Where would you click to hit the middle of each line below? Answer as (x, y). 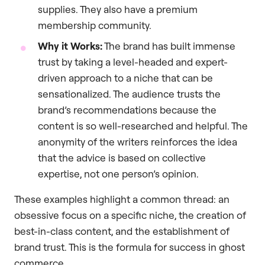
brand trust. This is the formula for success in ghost (130, 247)
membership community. (95, 25)
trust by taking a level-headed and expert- (133, 62)
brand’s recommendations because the (127, 109)
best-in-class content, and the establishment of (122, 231)
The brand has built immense (169, 46)
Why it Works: (70, 46)
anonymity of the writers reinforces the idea (138, 141)
